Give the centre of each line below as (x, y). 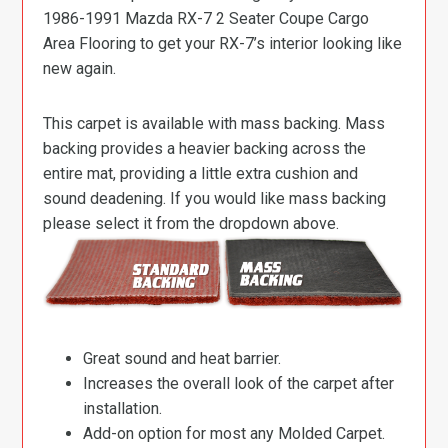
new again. (80, 68)
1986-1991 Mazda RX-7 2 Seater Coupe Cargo (206, 18)
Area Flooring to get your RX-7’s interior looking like (223, 43)
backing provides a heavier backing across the (205, 148)
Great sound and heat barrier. (182, 359)
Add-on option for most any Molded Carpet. (234, 434)
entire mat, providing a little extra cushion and (201, 173)
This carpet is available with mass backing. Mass (214, 123)
